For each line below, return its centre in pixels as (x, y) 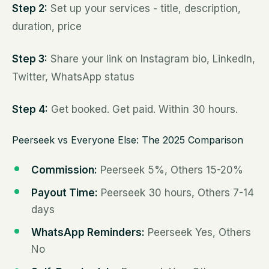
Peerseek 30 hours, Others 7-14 (176, 193)
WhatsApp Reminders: (88, 232)
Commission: (64, 170)
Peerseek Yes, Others (198, 232)
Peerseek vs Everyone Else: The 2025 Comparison (128, 140)
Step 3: (30, 59)
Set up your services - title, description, (144, 8)
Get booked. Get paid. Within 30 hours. (143, 109)
